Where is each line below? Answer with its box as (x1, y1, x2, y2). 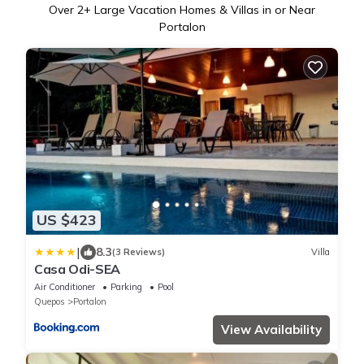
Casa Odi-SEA (34, 260, 121, 277)
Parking (110, 280, 142, 292)
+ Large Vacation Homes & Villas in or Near (84, 2, 315, 17)
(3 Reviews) (112, 246, 165, 258)
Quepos (34, 295, 65, 307)
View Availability (221, 321, 322, 337)
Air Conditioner (34, 280, 95, 292)
